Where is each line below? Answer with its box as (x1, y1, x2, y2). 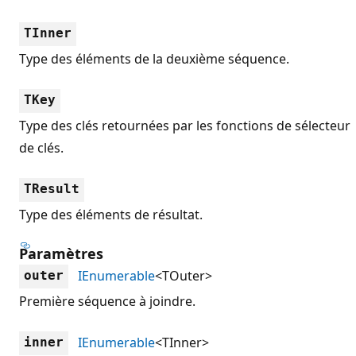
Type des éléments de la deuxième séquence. (19, 49, 289, 68)
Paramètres (19, 243, 103, 263)
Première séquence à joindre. (19, 292, 195, 310)
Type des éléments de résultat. (19, 205, 203, 223)
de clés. (19, 138, 64, 157)
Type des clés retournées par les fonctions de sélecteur (19, 116, 350, 134)
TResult (24, 180, 79, 196)
